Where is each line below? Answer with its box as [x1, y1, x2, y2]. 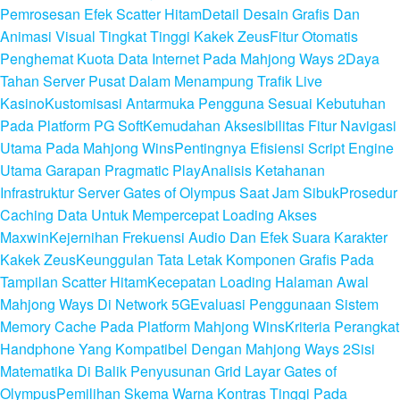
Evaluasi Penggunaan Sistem [190, 294, 379, 315]
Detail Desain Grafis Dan [202, 4, 360, 25]
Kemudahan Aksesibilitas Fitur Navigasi [143, 115, 396, 137]
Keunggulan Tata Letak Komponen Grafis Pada [76, 249, 374, 271]
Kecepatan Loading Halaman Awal [147, 271, 369, 293]
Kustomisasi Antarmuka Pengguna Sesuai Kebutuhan [45, 93, 386, 114]
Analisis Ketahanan [201, 160, 325, 181]
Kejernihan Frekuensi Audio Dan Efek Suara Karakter [49, 227, 387, 248]
